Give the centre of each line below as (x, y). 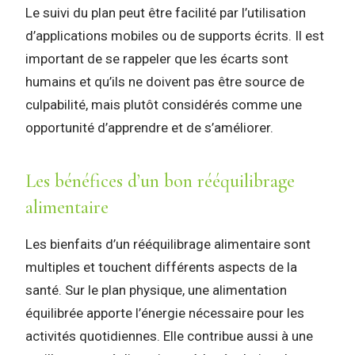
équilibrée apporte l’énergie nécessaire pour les (165, 313)
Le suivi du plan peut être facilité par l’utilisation (166, 13)
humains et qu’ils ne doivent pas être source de (165, 82)
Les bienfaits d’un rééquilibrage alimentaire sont (168, 244)
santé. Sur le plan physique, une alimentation (156, 290)
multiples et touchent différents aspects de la (161, 267)
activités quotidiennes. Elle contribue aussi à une (169, 336)
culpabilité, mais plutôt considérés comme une (164, 105)
